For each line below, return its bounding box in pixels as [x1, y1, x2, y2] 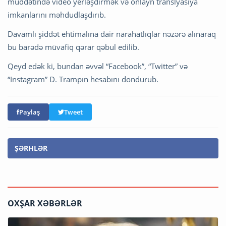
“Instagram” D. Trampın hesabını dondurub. [8, 74, 158, 84]
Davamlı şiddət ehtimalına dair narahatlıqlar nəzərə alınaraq [8, 28, 216, 39]
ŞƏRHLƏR [15, 143, 47, 153]
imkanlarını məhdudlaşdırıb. [8, 9, 106, 20]
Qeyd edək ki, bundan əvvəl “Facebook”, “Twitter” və [8, 61, 188, 71]
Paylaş [19, 107, 40, 117]
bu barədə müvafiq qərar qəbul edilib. [8, 41, 139, 52]
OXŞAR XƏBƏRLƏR [8, 197, 82, 209]
